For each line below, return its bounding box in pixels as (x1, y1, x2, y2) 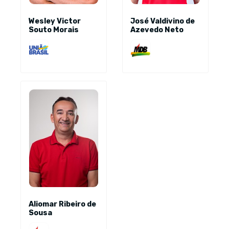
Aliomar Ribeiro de (29, 200, 96, 209)
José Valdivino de (130, 16, 195, 26)
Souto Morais (29, 25, 79, 34)
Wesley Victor (29, 16, 81, 26)
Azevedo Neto (130, 25, 184, 34)
